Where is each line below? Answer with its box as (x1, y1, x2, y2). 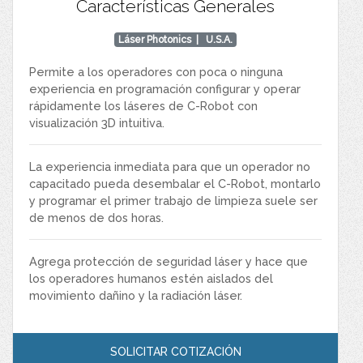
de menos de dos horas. (29, 210, 164, 224)
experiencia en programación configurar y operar (29, 81, 301, 96)
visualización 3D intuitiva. (29, 115, 164, 130)
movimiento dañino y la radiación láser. (29, 288, 242, 302)
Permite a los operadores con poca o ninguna (29, 64, 283, 79)
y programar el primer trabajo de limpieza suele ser (29, 193, 318, 207)
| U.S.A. (191, 33, 233, 45)
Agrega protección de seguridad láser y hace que (29, 254, 308, 268)
